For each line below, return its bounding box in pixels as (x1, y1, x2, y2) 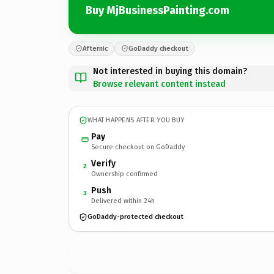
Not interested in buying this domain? (93, 65, 247, 76)
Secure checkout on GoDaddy (91, 143, 185, 151)
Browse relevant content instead (93, 78, 226, 89)
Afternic (83, 44, 108, 53)
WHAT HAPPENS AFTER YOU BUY (87, 116, 185, 124)
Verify (91, 158, 116, 169)
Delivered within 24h (91, 196, 155, 205)
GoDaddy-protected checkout (87, 213, 183, 221)
